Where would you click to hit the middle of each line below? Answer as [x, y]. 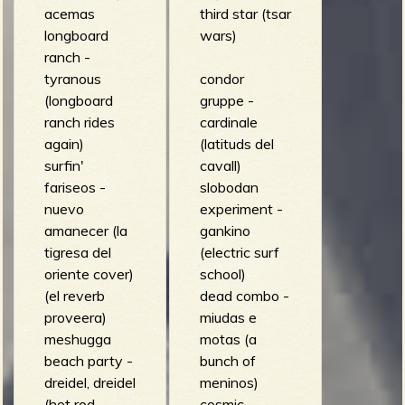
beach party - [88, 360]
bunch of [227, 360]
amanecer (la [85, 230]
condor [221, 78]
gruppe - [226, 100]
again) [64, 143]
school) [222, 273]
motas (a [228, 339]
